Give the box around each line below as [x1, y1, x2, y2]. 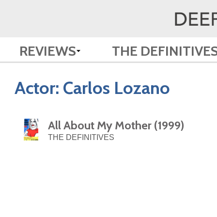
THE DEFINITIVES [48, 133, 115, 142]
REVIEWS [19, 43, 76, 59]
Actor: [15, 77, 63, 98]
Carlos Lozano [63, 77, 170, 98]
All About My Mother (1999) [48, 118, 185, 133]
